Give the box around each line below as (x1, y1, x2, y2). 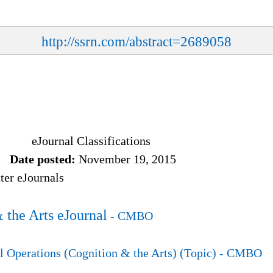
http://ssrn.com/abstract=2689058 (41, 33, 232, 49)
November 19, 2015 (78, 152, 176, 166)
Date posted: (9, 152, 76, 166)
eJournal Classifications (31, 133, 151, 147)
